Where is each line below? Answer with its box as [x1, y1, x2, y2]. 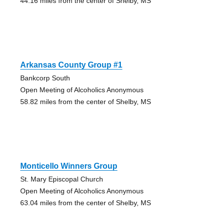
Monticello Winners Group [20, 161, 117, 170]
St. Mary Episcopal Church [20, 175, 103, 183]
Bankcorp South [20, 74, 70, 82]
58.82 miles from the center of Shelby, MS [20, 97, 151, 106]
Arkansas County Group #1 [20, 60, 122, 69]
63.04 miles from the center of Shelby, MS [20, 198, 151, 207]
